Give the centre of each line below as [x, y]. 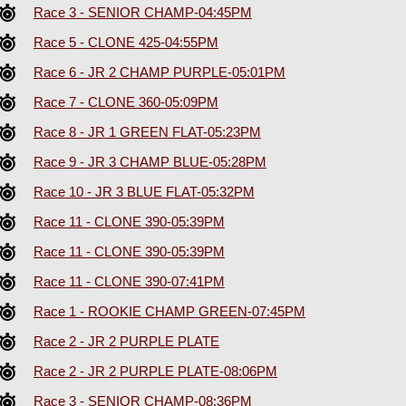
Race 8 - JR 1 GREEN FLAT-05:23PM [147, 132]
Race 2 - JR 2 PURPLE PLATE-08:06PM [155, 372]
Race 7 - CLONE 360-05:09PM [126, 102]
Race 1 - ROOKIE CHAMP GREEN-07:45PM [169, 312]
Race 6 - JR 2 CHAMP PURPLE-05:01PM [159, 72]
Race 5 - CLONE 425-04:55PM [126, 43]
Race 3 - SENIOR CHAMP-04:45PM [143, 13]
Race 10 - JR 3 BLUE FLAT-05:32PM [144, 192]
